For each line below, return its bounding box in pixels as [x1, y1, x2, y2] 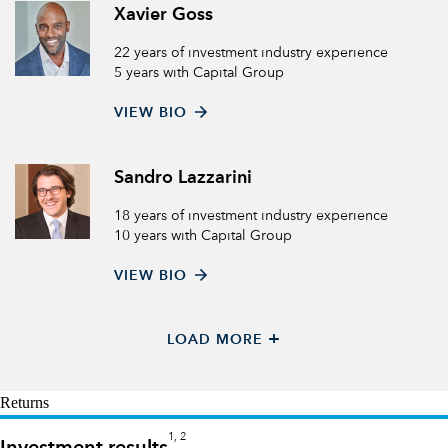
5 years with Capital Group [114, 66, 284, 80]
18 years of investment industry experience [114, 209, 388, 223]
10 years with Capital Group [114, 229, 292, 243]
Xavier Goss [114, 6, 213, 24]
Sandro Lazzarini [114, 169, 252, 187]
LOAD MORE [167, 333, 263, 347]
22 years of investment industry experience [114, 46, 388, 60]
